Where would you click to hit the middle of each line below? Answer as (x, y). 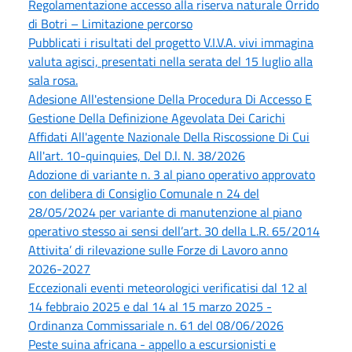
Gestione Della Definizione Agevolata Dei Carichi (157, 117)
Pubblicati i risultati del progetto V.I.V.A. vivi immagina (171, 42)
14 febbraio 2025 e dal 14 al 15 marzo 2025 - (150, 306)
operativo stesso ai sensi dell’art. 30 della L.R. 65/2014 (174, 231)
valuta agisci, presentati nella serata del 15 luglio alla (170, 61)
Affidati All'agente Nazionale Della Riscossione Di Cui (169, 136)
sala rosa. (53, 80)
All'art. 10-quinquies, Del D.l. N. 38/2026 (137, 155)
